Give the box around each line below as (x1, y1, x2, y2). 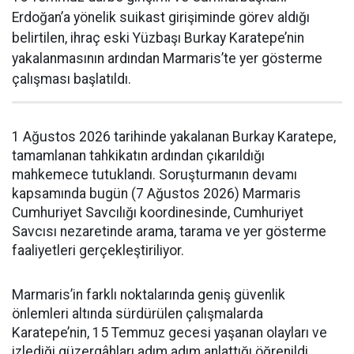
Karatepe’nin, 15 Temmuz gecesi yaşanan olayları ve (12, 325, 327, 341)
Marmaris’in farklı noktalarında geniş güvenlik (12, 287, 285, 303)
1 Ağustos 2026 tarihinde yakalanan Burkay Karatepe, (12, 129, 336, 145)
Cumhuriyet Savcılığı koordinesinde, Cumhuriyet (12, 205, 303, 220)
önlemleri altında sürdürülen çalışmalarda (12, 306, 263, 322)
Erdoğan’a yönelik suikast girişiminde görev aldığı (12, 9, 310, 25)
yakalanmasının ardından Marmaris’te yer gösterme (12, 51, 322, 66)
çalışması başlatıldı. (12, 71, 131, 87)
